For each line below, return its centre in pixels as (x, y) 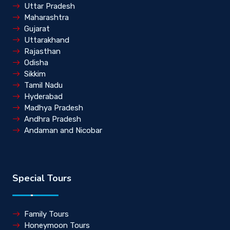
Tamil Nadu (43, 85)
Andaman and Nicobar (63, 130)
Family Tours (46, 214)
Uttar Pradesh (50, 6)
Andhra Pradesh (53, 119)
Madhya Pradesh (54, 108)
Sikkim (35, 74)
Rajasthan (42, 51)
